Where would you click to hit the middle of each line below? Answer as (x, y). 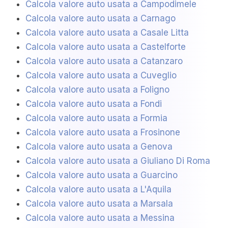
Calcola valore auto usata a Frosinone (103, 133)
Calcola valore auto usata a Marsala (99, 204)
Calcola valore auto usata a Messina (100, 218)
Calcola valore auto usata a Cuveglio (101, 76)
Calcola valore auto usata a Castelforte (106, 47)
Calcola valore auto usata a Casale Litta (107, 33)
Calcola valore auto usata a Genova (99, 147)
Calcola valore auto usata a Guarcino (102, 175)
